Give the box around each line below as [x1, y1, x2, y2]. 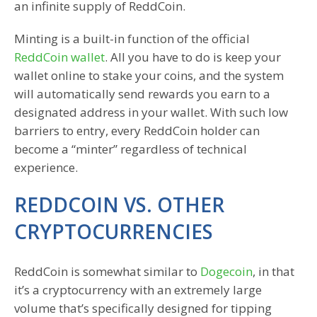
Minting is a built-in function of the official [14, 30, 250, 47]
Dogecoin [200, 263, 253, 280]
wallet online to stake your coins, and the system [14, 67, 284, 84]
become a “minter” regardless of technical [14, 141, 247, 158]
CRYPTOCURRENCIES [14, 218, 213, 246]
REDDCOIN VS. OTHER [14, 191, 224, 219]
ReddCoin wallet [14, 49, 105, 66]
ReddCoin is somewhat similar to [14, 263, 200, 280]
